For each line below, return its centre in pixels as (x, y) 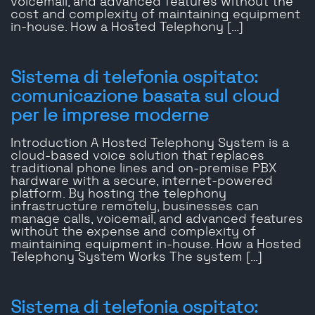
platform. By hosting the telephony (118, 194)
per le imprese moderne (110, 116)
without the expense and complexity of (133, 232)
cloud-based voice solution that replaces (137, 156)
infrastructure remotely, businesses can (135, 207)
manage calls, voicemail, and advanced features (157, 220)
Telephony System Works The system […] (136, 258)
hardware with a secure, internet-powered (142, 182)
